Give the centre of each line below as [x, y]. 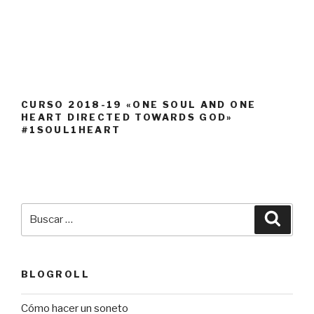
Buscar [39, 211]
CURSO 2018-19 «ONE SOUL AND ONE [139, 104]
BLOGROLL [55, 274]
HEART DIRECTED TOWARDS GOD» [127, 117]
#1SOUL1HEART [71, 129]
